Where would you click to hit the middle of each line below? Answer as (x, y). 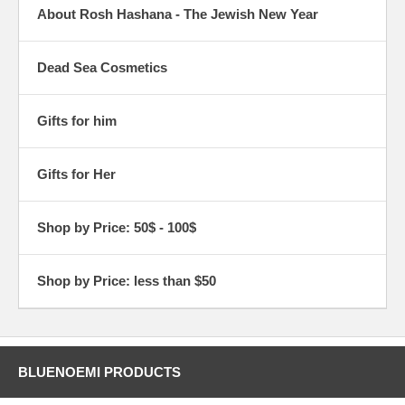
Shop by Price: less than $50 (127, 281)
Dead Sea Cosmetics (102, 68)
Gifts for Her (76, 174)
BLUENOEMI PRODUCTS (99, 372)
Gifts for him (77, 121)
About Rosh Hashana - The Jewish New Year (178, 14)
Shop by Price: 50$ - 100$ (117, 228)
